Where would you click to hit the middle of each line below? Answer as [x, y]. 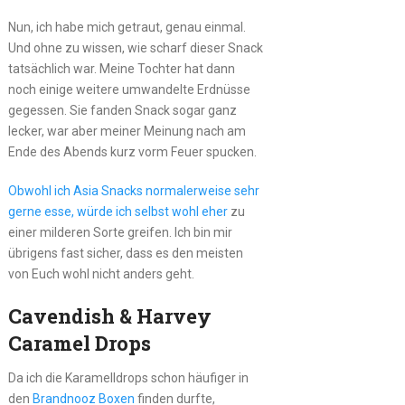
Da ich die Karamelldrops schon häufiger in [128, 377]
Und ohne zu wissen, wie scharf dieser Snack [135, 47]
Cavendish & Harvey [109, 316]
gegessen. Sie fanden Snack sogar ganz [122, 110]
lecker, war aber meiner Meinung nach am [127, 131]
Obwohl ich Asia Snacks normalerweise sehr [133, 190]
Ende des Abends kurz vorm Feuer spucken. [132, 151]
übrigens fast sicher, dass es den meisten [125, 253]
